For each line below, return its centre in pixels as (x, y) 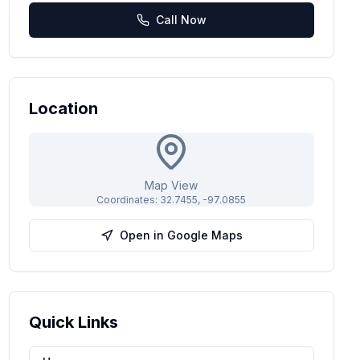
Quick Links (73, 322)
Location (63, 108)
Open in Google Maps (181, 235)
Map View (172, 185)
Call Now (181, 20)
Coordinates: (129, 200)
